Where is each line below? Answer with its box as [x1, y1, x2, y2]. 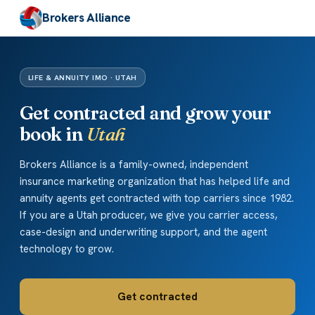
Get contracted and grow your [20, 102, 271, 125]
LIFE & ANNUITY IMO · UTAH [28, 72, 137, 83]
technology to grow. [20, 242, 114, 257]
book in [20, 123, 86, 146]
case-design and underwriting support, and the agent [20, 225, 267, 240]
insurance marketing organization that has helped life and [20, 174, 290, 189]
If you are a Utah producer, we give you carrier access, [20, 208, 278, 223]
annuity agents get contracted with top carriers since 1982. [20, 191, 294, 206]
